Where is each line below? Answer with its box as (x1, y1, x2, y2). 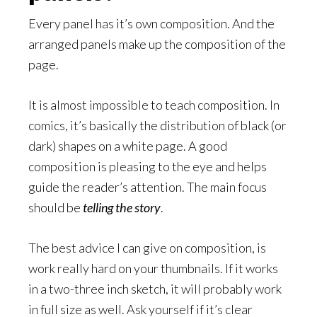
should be (28, 200, 83, 215)
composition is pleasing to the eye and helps (28, 158, 267, 174)
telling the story (83, 200, 161, 215)
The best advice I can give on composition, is (28, 240, 266, 255)
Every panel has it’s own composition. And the (28, 16, 275, 31)
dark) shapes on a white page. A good (28, 138, 227, 154)
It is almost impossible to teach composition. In (28, 97, 279, 113)
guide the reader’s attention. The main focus (28, 179, 267, 195)
